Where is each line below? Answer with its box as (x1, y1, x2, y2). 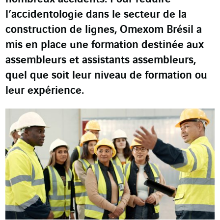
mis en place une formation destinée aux (5, 39, 204, 51)
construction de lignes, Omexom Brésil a (5, 24, 202, 36)
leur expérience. (5, 85, 84, 97)
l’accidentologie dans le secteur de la (5, 9, 187, 21)
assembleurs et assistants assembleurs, (5, 55, 196, 66)
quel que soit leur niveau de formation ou (5, 70, 207, 82)
